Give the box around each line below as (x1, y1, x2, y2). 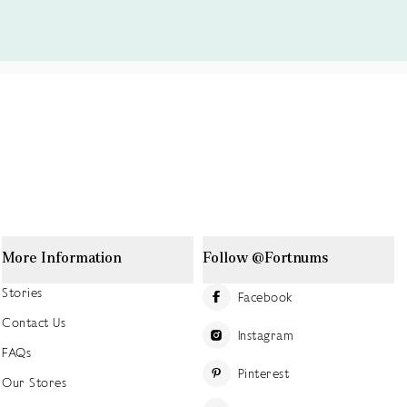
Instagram (237, 326, 294, 343)
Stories (2, 284, 43, 301)
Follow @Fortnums (203, 248, 329, 267)
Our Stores (2, 374, 67, 391)
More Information (2, 248, 123, 267)
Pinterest (237, 364, 290, 382)
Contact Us (2, 314, 66, 331)
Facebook (237, 288, 293, 305)
